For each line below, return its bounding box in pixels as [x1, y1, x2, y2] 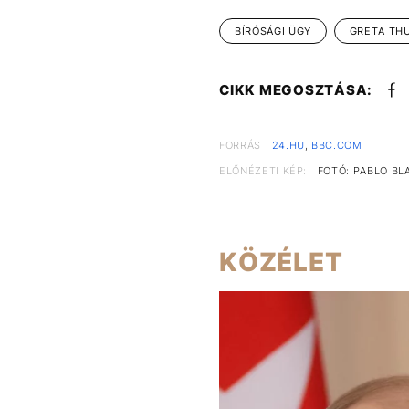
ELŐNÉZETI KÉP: [219, 164, 308, 178]
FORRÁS [219, 139, 261, 152]
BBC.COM [311, 139, 362, 152]
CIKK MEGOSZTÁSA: [219, 81, 372, 100]
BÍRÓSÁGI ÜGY [235, 25, 311, 38]
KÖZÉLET [219, 246, 343, 278]
